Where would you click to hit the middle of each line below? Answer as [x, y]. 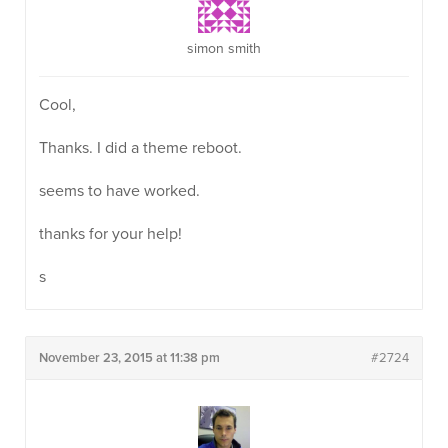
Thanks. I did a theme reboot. [140, 148]
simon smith [224, 48]
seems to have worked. [119, 191]
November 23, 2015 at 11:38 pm [129, 358]
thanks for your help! [110, 234]
